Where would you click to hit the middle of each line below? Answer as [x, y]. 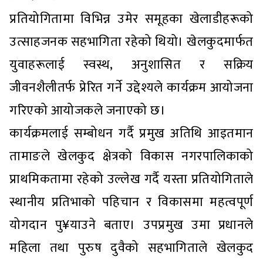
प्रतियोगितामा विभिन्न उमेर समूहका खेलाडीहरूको [131, 19]
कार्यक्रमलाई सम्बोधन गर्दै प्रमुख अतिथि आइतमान [131, 133]
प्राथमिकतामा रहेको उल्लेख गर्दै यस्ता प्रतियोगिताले [131, 179]
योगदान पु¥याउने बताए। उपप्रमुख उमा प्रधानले [131, 225]
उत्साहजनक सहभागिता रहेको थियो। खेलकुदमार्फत [131, 42]
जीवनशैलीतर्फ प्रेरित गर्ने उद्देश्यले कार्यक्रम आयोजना [131, 87]
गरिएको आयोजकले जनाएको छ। [88, 110]
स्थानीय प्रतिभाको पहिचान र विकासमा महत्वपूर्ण [131, 202]
